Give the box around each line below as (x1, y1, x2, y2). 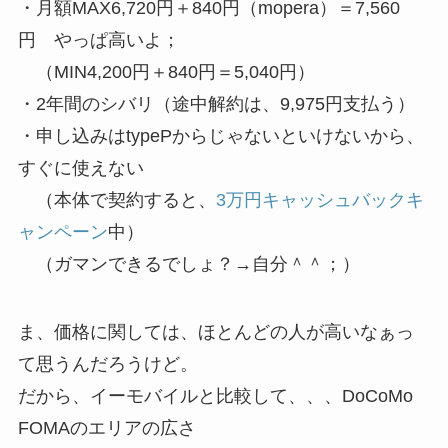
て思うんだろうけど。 (17, 353, 198, 374)
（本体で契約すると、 (17, 190, 216, 211)
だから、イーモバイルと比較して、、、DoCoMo (17, 385, 413, 406)
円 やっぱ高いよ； (17, 30, 180, 51)
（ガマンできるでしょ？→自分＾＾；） (17, 254, 360, 275)
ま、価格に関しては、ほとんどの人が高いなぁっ (17, 321, 414, 342)
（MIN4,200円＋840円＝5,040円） (17, 62, 315, 83)
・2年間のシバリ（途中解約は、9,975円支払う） (17, 94, 415, 115)
